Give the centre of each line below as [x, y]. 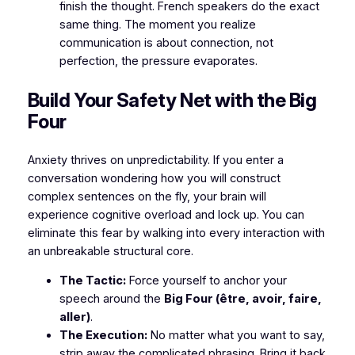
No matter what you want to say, [236, 336]
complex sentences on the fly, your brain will [147, 196]
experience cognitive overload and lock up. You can [166, 214]
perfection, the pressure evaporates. [158, 61]
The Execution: [103, 336]
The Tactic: [92, 281]
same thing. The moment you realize [157, 24]
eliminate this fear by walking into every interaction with [176, 233]
